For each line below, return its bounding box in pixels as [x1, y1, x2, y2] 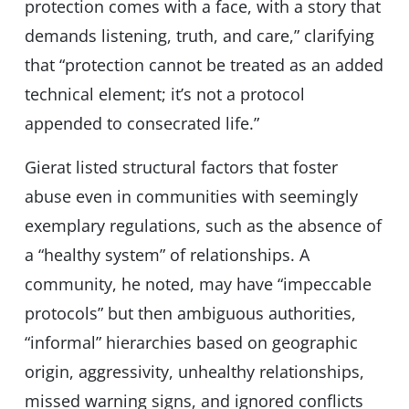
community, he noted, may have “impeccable [24, 273, 372, 296]
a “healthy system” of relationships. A [24, 244, 309, 267]
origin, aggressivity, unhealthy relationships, [24, 361, 364, 383]
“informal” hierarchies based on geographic [24, 331, 358, 354]
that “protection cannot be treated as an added [24, 54, 383, 77]
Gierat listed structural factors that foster [24, 156, 338, 179]
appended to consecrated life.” [24, 112, 259, 135]
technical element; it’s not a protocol [24, 83, 305, 106]
